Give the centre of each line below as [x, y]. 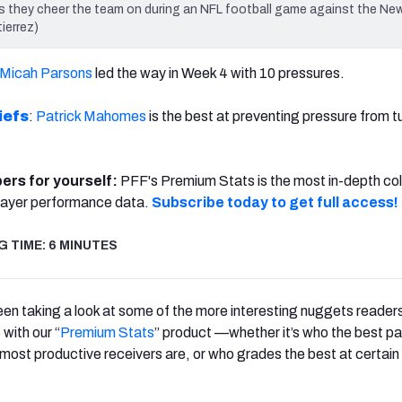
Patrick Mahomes [91, 116]
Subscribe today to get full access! [275, 202]
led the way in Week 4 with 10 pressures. [218, 73]
